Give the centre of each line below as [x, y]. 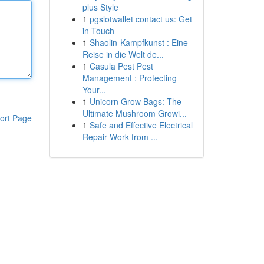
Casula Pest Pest [121, 66]
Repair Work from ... [120, 137]
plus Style [100, 7]
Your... [94, 90]
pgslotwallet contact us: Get [141, 19]
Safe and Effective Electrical [141, 125]
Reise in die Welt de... [123, 54]
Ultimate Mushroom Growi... [134, 113]
